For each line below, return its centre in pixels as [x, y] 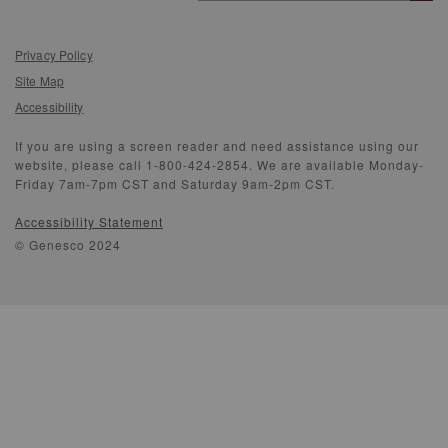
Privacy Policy [54, 55]
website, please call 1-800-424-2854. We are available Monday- [219, 165]
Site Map [39, 81]
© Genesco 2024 [68, 245]
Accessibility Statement [89, 222]
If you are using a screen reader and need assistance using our [217, 146]
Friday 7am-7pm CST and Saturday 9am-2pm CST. [175, 184]
